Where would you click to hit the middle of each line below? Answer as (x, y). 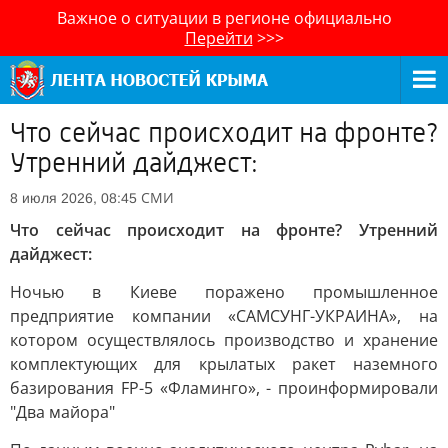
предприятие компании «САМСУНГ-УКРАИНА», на (224, 316)
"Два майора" (62, 412)
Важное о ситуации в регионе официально (224, 18)
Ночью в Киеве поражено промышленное (224, 292)
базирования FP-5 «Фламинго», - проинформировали (224, 388)
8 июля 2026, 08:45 (73, 198)
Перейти (218, 38)
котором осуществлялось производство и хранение (224, 340)
